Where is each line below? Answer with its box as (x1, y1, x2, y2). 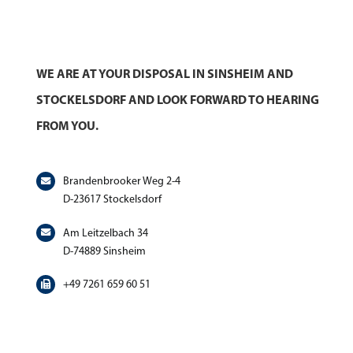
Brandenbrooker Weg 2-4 (63, 173, 181, 188)
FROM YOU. (36, 117, 99, 133)
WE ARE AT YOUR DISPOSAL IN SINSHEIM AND (36, 65, 294, 81)
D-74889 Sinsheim (63, 243, 147, 258)
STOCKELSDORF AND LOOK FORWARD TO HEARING (36, 91, 320, 107)
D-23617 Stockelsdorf (63, 191, 162, 206)
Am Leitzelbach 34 (63, 225, 149, 240)
